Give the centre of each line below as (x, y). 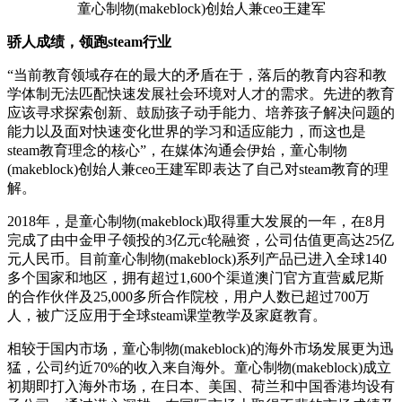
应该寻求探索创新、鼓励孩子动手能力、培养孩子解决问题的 (201, 113)
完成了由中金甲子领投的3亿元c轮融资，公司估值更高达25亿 (201, 240)
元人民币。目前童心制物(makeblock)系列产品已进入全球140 (197, 259)
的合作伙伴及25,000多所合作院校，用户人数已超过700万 (188, 297)
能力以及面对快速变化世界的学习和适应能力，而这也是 (187, 132)
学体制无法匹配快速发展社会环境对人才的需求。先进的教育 (201, 94)
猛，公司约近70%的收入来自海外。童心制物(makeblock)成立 (199, 368)
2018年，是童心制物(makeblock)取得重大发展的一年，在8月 (197, 222)
